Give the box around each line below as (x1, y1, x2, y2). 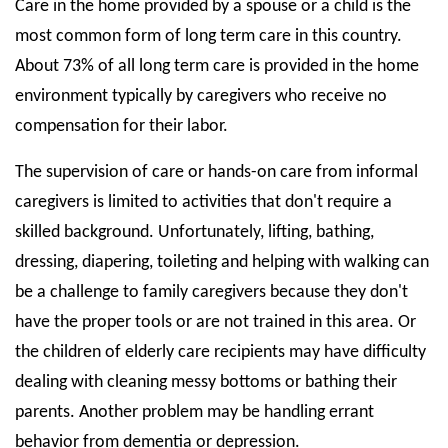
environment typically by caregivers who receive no (15, 87, 387, 106)
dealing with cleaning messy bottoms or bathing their (15, 373, 397, 392)
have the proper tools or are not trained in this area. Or (15, 313, 416, 332)
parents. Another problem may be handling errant (15, 403, 374, 422)
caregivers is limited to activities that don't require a (15, 193, 392, 212)
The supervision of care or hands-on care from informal (15, 163, 418, 182)
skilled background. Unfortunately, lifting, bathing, (15, 223, 374, 242)
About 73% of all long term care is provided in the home (15, 57, 419, 76)
